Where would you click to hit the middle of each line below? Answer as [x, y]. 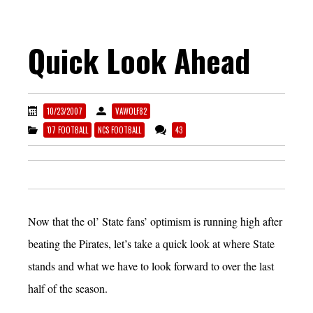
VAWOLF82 [131, 111]
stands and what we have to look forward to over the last [151, 265]
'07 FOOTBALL [67, 130]
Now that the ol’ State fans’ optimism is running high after [155, 221]
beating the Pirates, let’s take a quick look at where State [151, 243]
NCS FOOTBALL [119, 130]
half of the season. [68, 288]
